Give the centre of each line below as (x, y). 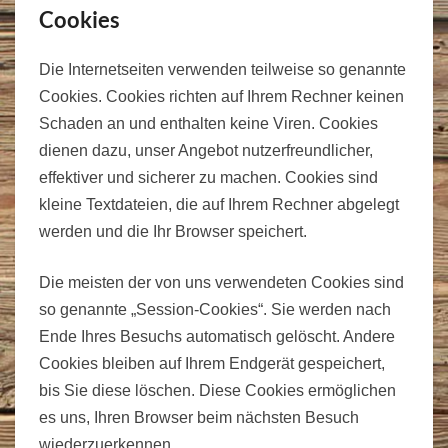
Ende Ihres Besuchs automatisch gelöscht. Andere (217, 336)
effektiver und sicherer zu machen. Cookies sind (208, 177)
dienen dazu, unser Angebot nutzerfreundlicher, (206, 150)
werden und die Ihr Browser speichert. (173, 231)
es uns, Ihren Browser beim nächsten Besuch (199, 417)
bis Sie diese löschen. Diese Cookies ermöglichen (217, 390)
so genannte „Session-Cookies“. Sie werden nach (215, 309)
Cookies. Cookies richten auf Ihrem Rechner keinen (221, 96)
